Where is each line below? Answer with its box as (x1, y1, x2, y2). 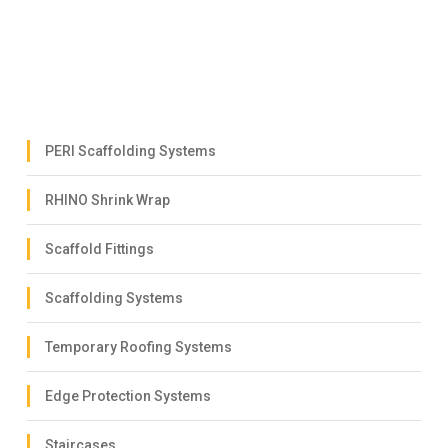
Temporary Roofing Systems (45, 339, 232, 356)
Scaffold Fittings (45, 241, 154, 258)
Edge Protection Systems (45, 388, 211, 405)
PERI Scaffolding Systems (45, 143, 216, 160)
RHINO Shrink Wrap (45, 192, 170, 209)
